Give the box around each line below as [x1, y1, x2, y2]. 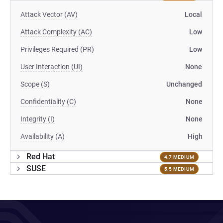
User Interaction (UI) [20, 63, 83, 71]
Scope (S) [20, 80, 50, 88]
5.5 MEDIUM [164, 166, 194, 172]
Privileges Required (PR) [20, 45, 94, 53]
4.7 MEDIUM [164, 154, 194, 160]
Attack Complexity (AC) [20, 28, 92, 36]
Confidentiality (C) [20, 98, 76, 106]
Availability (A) [20, 132, 65, 140]
